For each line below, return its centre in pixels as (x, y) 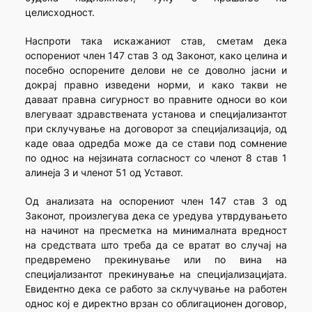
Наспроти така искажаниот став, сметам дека (156, 41)
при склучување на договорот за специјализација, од (156, 129)
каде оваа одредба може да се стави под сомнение (156, 143)
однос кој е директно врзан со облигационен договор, (156, 304)
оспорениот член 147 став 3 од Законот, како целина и (156, 56)
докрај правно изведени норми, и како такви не (156, 85)
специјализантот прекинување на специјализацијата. (156, 274)
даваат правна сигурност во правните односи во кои (156, 100)
